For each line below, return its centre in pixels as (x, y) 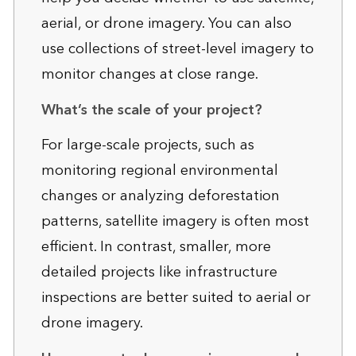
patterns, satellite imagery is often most (175, 221)
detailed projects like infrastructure (159, 272)
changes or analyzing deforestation (160, 195)
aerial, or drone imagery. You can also (166, 23)
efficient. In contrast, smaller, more (156, 246)
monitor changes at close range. (149, 74)
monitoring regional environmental (159, 170)
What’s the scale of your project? (151, 110)
